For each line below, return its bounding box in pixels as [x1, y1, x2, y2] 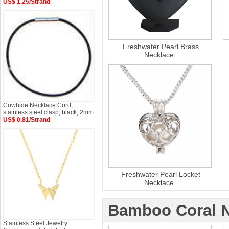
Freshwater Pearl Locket [121, 170, 200, 178]
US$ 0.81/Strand [3, 116, 50, 123]
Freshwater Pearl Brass [123, 42, 199, 51]
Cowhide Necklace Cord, [3, 102, 73, 109]
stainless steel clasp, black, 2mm [3, 109, 94, 116]
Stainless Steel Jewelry [3, 220, 67, 227]
